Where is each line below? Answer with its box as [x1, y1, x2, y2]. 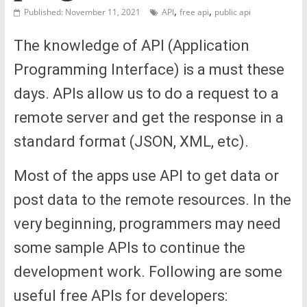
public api [214, 5, 251, 18]
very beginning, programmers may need [13, 214, 281, 232]
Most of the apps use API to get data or [13, 167, 279, 184]
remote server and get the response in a [13, 108, 284, 126]
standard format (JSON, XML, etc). [13, 132, 249, 150]
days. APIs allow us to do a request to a [13, 84, 279, 102]
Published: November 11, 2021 [23, 5, 140, 18]
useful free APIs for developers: [13, 286, 228, 304]
